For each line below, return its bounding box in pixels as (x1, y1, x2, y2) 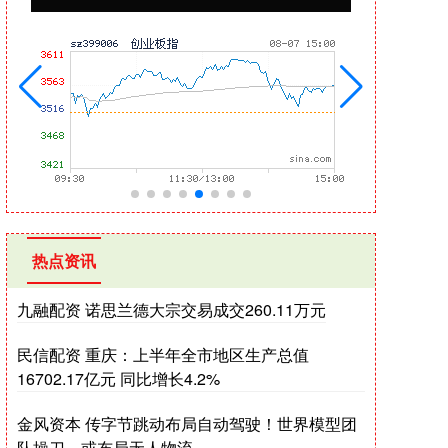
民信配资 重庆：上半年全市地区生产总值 (17, 343, 309, 366)
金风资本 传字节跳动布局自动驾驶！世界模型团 (17, 412, 357, 435)
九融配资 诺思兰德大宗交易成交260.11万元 (17, 298, 326, 321)
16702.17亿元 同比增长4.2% (17, 367, 220, 390)
